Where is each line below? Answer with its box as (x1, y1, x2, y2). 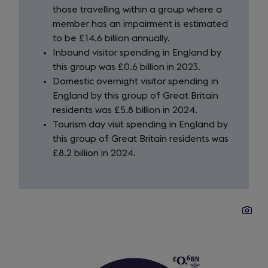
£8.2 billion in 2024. (53, 148, 136, 158)
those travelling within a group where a (53, 5, 222, 14)
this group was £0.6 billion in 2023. (53, 62, 200, 72)
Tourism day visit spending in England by (53, 120, 228, 129)
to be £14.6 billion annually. (53, 33, 170, 43)
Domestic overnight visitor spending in (53, 77, 218, 86)
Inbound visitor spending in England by (53, 48, 221, 57)
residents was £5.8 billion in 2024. (53, 105, 197, 115)
